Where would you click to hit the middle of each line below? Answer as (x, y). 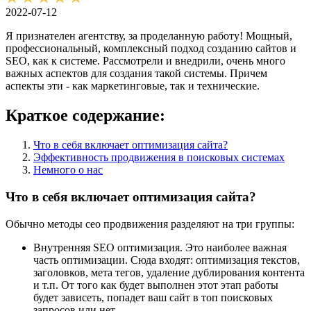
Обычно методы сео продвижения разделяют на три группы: (150, 224)
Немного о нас (68, 170)
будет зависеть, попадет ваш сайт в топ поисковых (153, 297)
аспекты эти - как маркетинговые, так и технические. (133, 86)
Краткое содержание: (85, 116)
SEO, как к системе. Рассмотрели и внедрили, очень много (145, 61)
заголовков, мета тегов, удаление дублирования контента (169, 272)
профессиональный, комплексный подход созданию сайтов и (151, 49)
